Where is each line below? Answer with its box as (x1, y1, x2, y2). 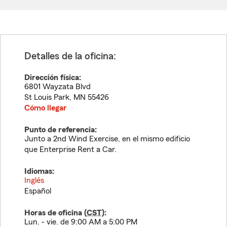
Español (24, 187, 51, 195)
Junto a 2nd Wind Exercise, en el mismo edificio (24, 135, 190, 143)
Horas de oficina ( (24, 209, 87, 217)
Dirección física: (24, 73, 81, 82)
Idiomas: (24, 167, 54, 175)
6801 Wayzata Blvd (24, 83, 91, 91)
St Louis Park (24, 93, 69, 101)
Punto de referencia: (24, 126, 97, 134)
